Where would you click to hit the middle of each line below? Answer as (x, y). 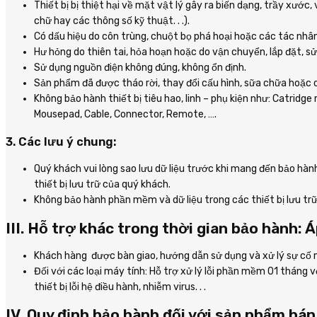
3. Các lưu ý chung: (61, 142)
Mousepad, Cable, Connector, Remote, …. (125, 115)
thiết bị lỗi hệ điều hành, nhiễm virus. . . (120, 287)
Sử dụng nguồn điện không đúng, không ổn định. (140, 68)
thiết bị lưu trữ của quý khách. (102, 185)
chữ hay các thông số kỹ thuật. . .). (112, 21)
